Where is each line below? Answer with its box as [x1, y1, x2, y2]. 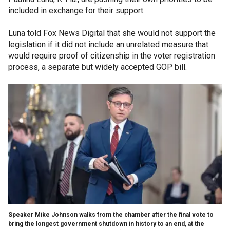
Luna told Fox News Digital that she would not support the [8, 28, 216, 38]
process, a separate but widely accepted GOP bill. [8, 62, 187, 72]
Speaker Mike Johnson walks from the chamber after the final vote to [8, 210, 214, 218]
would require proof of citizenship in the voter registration [8, 50, 215, 61]
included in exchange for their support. [8, 5, 145, 15]
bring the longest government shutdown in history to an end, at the [8, 220, 204, 227]
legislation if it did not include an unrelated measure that [8, 39, 208, 49]
